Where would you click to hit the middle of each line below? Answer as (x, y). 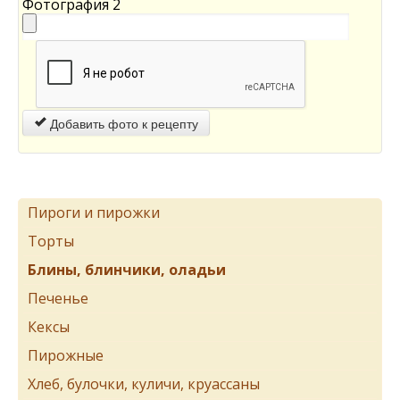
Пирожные (66, 355)
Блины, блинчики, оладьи (127, 270)
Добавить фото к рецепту (122, 123)
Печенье (58, 298)
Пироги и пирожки (94, 212)
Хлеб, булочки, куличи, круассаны (144, 384)
